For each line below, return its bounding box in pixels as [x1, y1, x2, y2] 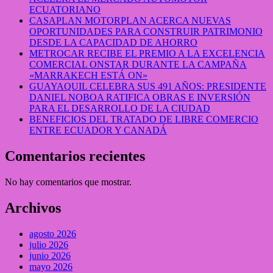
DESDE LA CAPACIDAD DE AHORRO [29, 37, 197, 48]
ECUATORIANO [29, 4, 101, 15]
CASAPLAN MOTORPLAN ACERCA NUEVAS [29, 15, 231, 26]
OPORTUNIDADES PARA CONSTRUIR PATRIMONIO [29, 26, 263, 37]
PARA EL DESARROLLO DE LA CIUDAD [29, 103, 210, 114]
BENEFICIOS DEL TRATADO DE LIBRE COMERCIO [29, 114, 258, 125]
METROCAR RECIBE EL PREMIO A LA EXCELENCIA [29, 48, 265, 59]
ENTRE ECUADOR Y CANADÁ [29, 125, 167, 136]
